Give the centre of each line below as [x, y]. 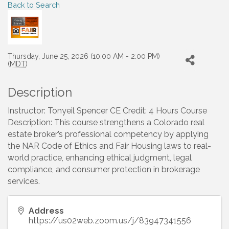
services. [24, 181]
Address [46, 211]
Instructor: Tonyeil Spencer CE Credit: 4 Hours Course [107, 111]
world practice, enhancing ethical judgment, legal [100, 158]
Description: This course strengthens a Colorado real [106, 123]
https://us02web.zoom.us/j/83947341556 [110, 221]
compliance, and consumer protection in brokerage [104, 170]
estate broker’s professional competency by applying [108, 134]
